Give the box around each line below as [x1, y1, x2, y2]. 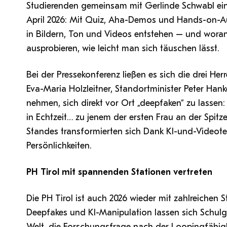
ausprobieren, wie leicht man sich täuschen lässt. [26, 43, 219, 54]
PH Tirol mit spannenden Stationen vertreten [26, 167, 212, 177]
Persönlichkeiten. [26, 140, 92, 151]
